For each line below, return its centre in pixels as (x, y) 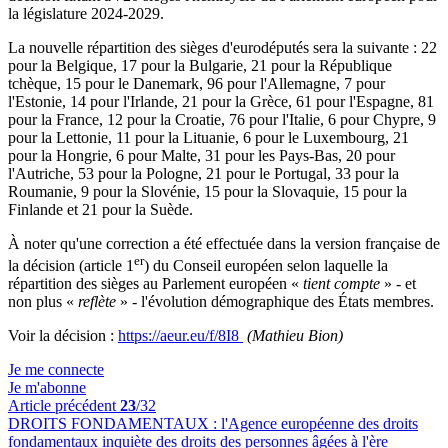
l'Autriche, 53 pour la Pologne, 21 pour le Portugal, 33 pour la (203, 173)
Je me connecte (56, 370)
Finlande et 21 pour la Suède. (100, 209)
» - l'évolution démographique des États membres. (277, 302)
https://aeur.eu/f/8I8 (180, 336)
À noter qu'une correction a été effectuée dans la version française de (224, 243)
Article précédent (64, 406)
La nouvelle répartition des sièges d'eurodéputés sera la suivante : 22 (222, 47)
